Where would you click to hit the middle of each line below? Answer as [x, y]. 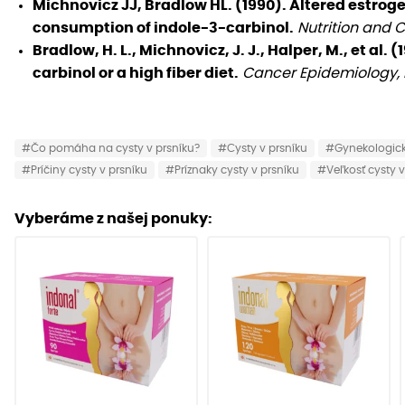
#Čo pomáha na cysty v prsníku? [111, 148]
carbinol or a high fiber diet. [136, 73]
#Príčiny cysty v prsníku [85, 170]
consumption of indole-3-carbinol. [163, 28]
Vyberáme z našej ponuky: [113, 218]
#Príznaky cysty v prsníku [232, 170]
